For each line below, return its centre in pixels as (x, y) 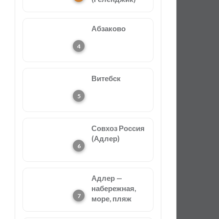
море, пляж (111, 198)
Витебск (106, 78)
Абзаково (109, 28)
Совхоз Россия (118, 128)
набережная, (114, 188)
